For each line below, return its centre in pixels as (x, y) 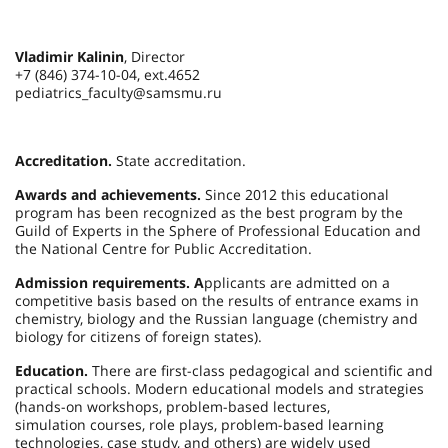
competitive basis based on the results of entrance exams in (217, 300)
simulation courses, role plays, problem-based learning (199, 424)
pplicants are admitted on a (297, 282)
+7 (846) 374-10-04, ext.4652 (107, 74)
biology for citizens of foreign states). (138, 336)
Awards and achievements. (108, 194)
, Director (154, 56)
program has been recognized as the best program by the (209, 212)
